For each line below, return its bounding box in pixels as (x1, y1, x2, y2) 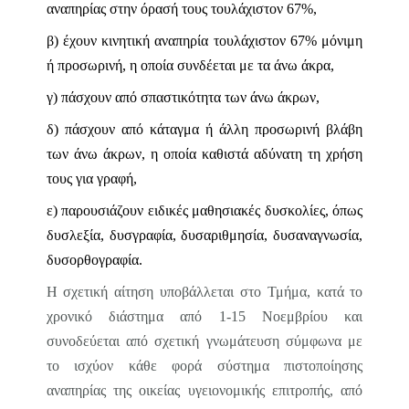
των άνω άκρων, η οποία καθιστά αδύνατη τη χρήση (46, 146, 363, 162)
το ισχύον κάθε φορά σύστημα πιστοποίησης (46, 358, 363, 373)
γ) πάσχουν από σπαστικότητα (46, 89, 221, 105)
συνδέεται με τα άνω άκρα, (173, 58, 334, 73)
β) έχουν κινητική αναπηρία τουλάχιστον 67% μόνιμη (46, 33, 363, 48)
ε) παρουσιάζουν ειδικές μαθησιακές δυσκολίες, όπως (46, 203, 363, 218)
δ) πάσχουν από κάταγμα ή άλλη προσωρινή (46, 121, 320, 137)
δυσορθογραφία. (46, 252, 142, 267)
